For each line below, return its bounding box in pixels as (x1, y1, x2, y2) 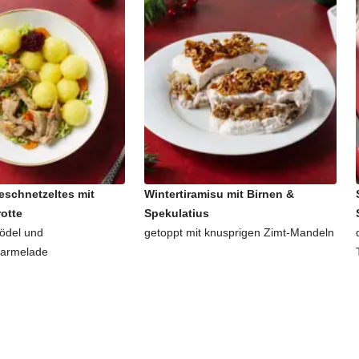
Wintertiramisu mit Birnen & (144, 188, 294, 200)
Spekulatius (144, 207, 209, 220)
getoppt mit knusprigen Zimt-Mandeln (144, 226, 334, 239)
